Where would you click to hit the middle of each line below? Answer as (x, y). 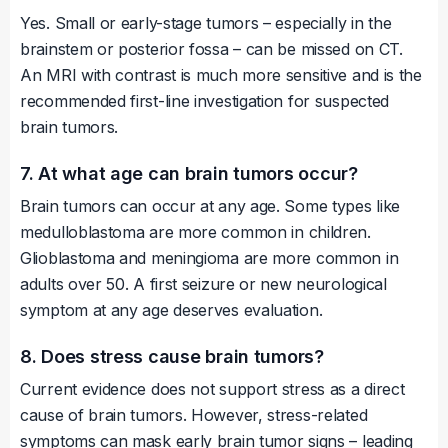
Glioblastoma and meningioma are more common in (209, 258)
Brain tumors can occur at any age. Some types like (210, 206)
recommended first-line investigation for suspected (205, 101)
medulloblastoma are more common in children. (195, 232)
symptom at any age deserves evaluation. (171, 310)
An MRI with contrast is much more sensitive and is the (221, 75)
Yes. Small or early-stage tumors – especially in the (206, 23)
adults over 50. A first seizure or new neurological (203, 284)
